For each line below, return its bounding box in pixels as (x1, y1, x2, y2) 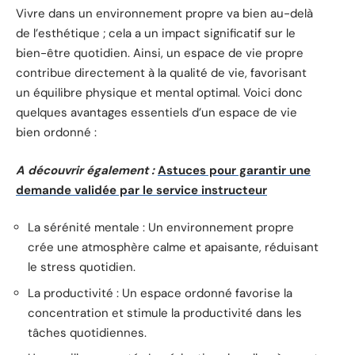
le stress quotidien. (28, 259, 136, 276)
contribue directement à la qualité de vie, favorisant (16, 65, 307, 82)
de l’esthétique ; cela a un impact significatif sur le (16, 25, 296, 42)
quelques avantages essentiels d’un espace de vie (16, 105, 297, 121)
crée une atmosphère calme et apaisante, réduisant (28, 239, 319, 256)
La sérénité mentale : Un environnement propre (28, 219, 294, 236)
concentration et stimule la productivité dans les (28, 304, 302, 321)
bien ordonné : (16, 124, 97, 141)
